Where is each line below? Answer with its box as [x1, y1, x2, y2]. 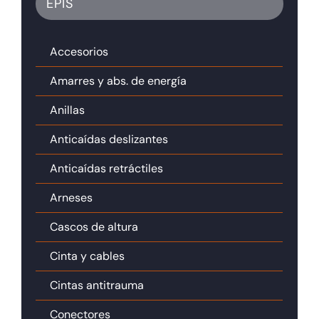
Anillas [50, 102, 85, 117]
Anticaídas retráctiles [50, 160, 163, 176]
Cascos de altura [50, 219, 138, 234]
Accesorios [50, 43, 108, 59]
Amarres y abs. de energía [50, 73, 187, 88]
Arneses [50, 189, 93, 205]
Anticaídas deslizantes [50, 131, 168, 147]
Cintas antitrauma [50, 277, 144, 293]
